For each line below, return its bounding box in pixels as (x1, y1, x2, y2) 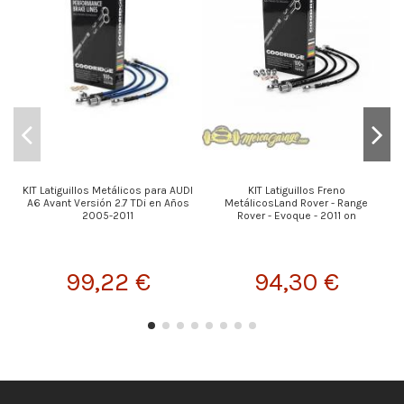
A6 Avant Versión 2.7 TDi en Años (26, 196, 189, 209)
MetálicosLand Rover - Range (225, 196, 368, 209)
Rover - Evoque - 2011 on (236, 208, 356, 222)
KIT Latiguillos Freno (247, 183, 345, 197)
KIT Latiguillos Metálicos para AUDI (23, 183, 193, 197)
